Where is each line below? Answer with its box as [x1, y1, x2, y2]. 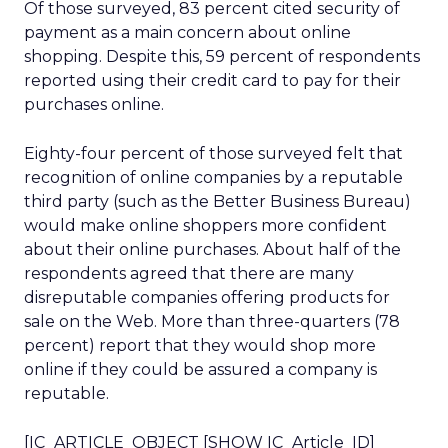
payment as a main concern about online [24, 23, 351, 42]
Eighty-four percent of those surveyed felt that [24, 144, 403, 163]
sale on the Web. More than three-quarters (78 [24, 312, 400, 331]
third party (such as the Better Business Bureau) [24, 192, 411, 211]
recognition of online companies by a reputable [24, 168, 403, 187]
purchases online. [24, 95, 164, 114]
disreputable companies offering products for [24, 288, 390, 307]
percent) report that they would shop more [24, 336, 376, 355]
